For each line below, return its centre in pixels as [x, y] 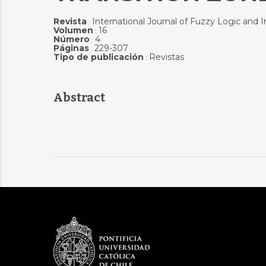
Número [71, 39]
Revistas [166, 57]
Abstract [79, 97]
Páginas [71, 48]
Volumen [73, 30]
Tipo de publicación [98, 57]
